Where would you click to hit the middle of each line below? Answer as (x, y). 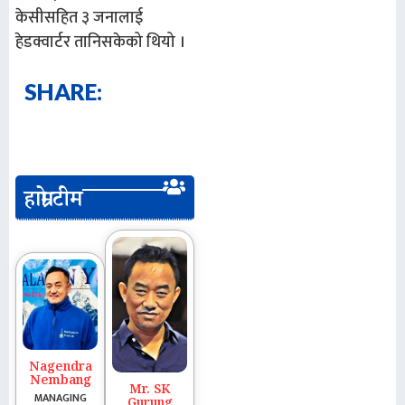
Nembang (60, 382)
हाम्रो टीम (53, 202)
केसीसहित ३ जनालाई (79, 19)
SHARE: (63, 91)
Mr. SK (150, 391)
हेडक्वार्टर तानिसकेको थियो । (100, 43)
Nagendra (60, 368)
